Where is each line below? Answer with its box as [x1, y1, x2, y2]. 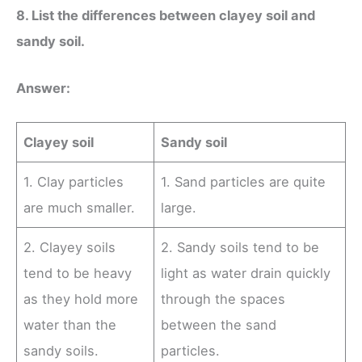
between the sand [161, 317, 277, 334]
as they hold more [23, 291, 139, 308]
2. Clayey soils [23, 239, 116, 256]
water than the [23, 317, 117, 334]
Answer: [16, 80, 70, 97]
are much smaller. [23, 200, 136, 217]
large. [161, 200, 197, 217]
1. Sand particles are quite [161, 174, 326, 191]
